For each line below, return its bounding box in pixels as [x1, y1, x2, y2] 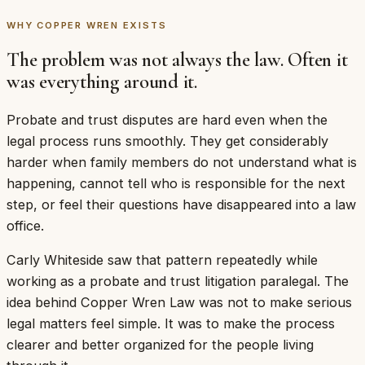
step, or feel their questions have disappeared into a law [7, 196, 356, 213]
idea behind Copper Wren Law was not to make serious [7, 294, 352, 311]
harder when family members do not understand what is [7, 153, 357, 170]
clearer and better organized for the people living [7, 336, 314, 354]
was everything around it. [7, 69, 197, 94]
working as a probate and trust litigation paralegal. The [7, 273, 349, 290]
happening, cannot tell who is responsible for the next [7, 174, 345, 191]
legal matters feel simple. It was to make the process [7, 315, 335, 332]
